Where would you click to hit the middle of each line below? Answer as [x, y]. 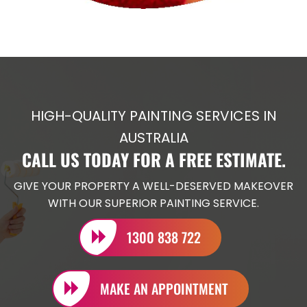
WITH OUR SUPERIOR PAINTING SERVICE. [153, 204]
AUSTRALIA [153, 138]
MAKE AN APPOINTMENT [164, 289]
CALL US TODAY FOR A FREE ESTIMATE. [153, 160]
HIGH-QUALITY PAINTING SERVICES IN [153, 116]
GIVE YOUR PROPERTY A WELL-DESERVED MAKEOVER [153, 186]
